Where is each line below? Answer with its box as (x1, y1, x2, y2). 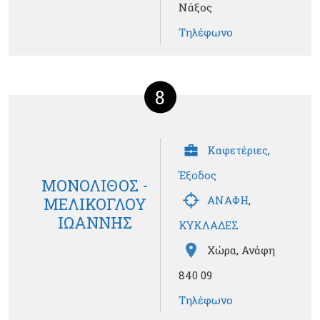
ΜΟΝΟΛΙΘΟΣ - (41, 174, 149, 196)
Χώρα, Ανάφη (207, 243, 275, 258)
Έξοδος (179, 168, 216, 183)
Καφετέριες (207, 143, 268, 158)
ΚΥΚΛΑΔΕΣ (179, 218, 239, 233)
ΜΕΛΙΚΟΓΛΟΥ (44, 193, 146, 214)
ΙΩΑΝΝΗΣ (58, 211, 132, 233)
